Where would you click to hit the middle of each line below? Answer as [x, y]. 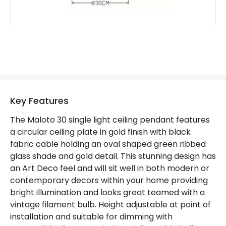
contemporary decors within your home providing [109, 180]
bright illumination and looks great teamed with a [107, 192]
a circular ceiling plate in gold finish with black [100, 132]
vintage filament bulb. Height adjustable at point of [110, 205]
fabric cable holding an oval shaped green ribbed [108, 144]
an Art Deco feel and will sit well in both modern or [110, 168]
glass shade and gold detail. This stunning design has [113, 156]
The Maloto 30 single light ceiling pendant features [110, 120]
